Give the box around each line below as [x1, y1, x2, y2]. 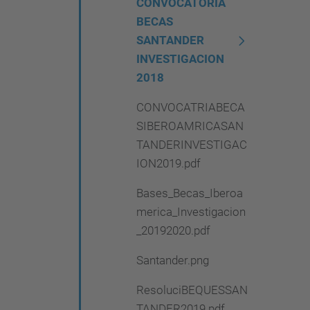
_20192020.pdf [136, 224, 210, 237]
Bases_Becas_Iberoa [136, 186, 243, 200]
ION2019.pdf [136, 156, 201, 170]
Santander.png [136, 253, 209, 267]
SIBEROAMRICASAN [136, 119, 244, 133]
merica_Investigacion [136, 205, 246, 219]
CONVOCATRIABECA [136, 100, 245, 114]
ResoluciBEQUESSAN [136, 283, 248, 297]
